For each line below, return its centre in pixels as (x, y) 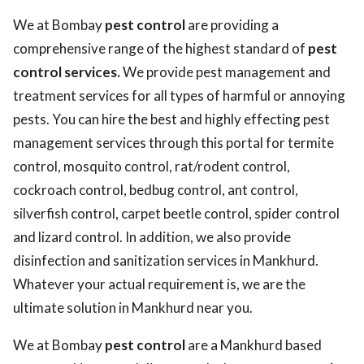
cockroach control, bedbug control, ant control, (156, 190)
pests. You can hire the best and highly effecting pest (171, 119)
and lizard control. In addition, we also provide (152, 237)
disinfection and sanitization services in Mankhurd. (166, 260)
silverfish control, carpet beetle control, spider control (176, 213)
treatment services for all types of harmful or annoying (179, 95)
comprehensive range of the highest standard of (160, 48)
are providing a (232, 25)
